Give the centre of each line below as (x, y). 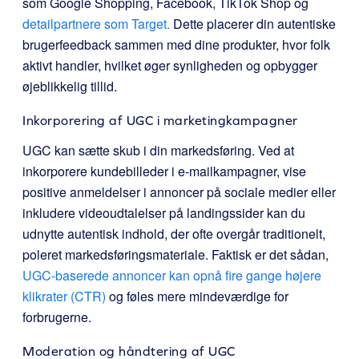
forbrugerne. (57, 317)
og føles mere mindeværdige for (197, 296)
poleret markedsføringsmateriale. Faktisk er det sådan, (175, 254)
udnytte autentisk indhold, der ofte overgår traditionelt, (174, 234)
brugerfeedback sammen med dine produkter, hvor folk (176, 44)
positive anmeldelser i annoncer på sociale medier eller (179, 192)
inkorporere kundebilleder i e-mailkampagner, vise (164, 171)
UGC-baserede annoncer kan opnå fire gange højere (172, 275)
